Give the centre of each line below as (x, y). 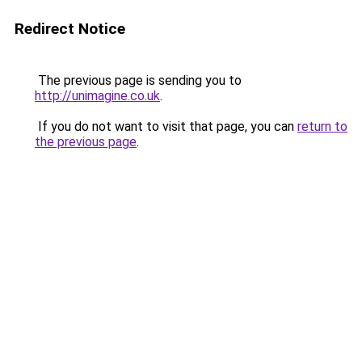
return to (322, 126)
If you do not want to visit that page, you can (166, 126)
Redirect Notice (70, 29)
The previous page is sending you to (138, 80)
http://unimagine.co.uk (97, 96)
